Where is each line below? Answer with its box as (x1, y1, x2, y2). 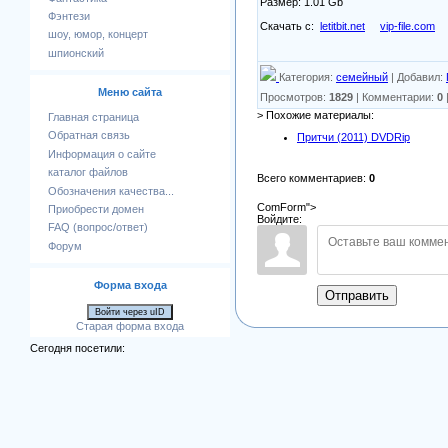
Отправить (325, 287, 389, 303)
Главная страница (48, 111, 139, 123)
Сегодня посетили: (30, 342, 125, 354)
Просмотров (260, 90, 323, 103)
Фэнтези (48, 10, 90, 23)
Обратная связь (48, 129, 130, 142)
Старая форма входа (76, 320, 184, 332)
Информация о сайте (48, 147, 156, 160)
